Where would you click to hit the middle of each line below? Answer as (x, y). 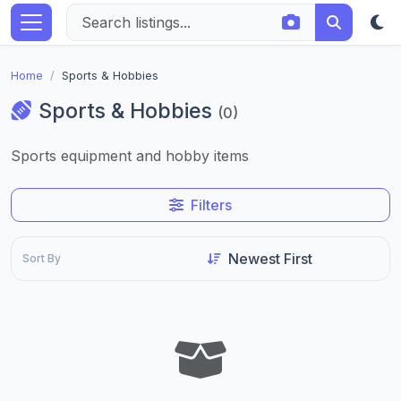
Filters (211, 205)
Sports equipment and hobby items (130, 156)
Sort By (42, 258)
